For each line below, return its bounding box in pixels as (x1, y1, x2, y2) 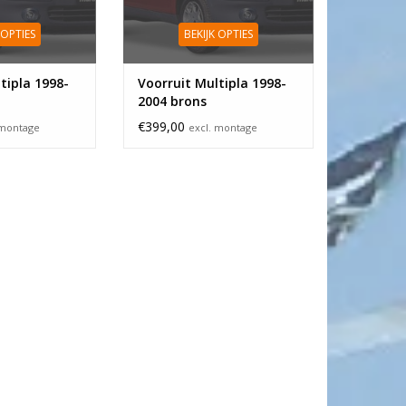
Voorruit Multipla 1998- (138, 74, 286, 92)
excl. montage (188, 121, 257, 134)
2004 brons (138, 92, 207, 110)
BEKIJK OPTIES (184, 25, 253, 42)
